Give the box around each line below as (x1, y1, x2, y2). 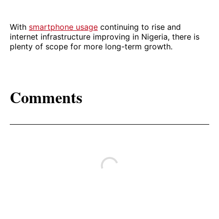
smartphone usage (29, 22, 98, 32)
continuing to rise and (98, 22, 181, 32)
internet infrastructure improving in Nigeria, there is (10, 31, 199, 42)
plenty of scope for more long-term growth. (10, 41, 173, 51)
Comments (10, 86, 82, 109)
